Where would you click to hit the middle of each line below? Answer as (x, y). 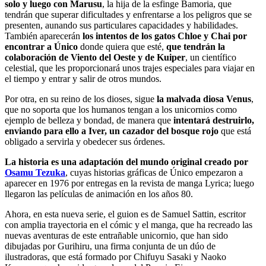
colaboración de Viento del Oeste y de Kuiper (95, 57)
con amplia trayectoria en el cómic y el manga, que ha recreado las (129, 224)
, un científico (211, 57)
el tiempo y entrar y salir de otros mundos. (83, 78)
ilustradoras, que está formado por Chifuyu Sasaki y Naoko (115, 256)
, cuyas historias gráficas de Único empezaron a (154, 172)
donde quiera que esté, (122, 46)
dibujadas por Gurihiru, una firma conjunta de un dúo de (110, 246)
